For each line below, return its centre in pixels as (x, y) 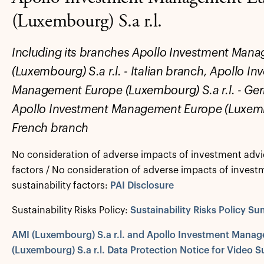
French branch (50, 128)
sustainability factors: (61, 186)
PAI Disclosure (142, 186)
